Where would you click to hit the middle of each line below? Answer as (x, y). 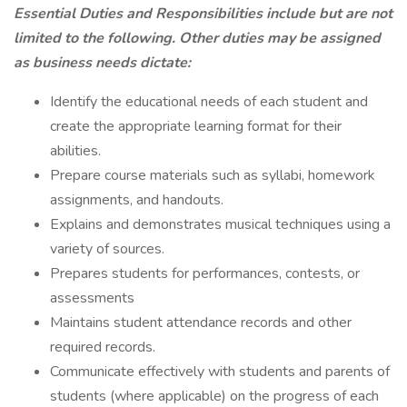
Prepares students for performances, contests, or (205, 273)
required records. (103, 347)
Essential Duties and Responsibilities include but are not (203, 14)
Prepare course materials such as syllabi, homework (213, 175)
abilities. (75, 151)
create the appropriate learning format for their (196, 126)
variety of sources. (107, 249)
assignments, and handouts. (137, 200)
